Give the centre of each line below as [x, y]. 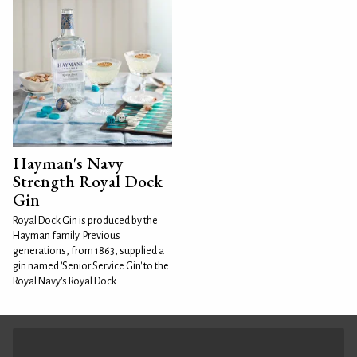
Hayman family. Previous [67, 235]
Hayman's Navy [68, 163]
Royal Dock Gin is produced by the [85, 220]
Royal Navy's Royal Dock [65, 281]
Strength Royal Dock [88, 181]
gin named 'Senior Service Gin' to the [91, 266]
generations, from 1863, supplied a [88, 251]
